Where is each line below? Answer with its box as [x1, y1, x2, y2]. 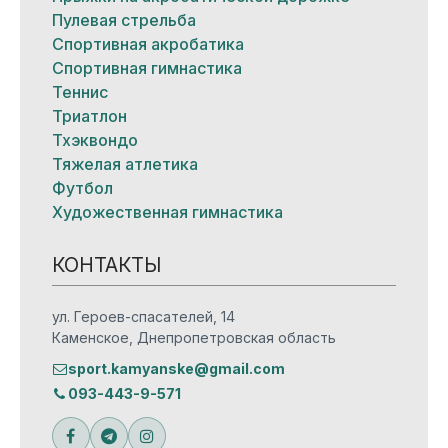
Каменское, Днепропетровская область [51, 328, 336, 346]
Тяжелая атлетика [51, 153, 198, 174]
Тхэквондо [51, 129, 138, 150]
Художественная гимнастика [51, 201, 283, 222]
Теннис [51, 81, 108, 102]
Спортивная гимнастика [51, 57, 242, 78]
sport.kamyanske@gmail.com [67, 359, 285, 377]
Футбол [51, 177, 113, 198]
